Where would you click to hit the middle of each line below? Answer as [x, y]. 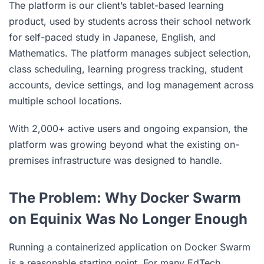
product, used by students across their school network [130, 21]
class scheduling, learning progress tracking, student [126, 69]
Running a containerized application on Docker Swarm [130, 247]
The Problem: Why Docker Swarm [125, 198]
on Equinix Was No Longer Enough [128, 219]
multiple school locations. [65, 101]
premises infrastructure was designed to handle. [115, 160]
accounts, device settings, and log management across [131, 85]
